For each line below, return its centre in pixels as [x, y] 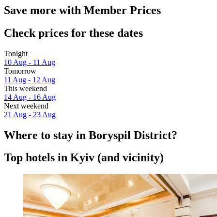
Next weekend [26, 106]
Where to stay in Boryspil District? [91, 135]
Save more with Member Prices [82, 10]
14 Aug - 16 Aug [30, 97]
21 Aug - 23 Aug [30, 114]
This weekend [25, 88]
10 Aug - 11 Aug [30, 62]
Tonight [16, 53]
